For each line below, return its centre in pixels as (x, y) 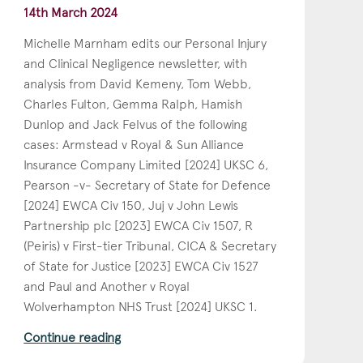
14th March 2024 (71, 12)
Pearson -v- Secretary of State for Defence (147, 185)
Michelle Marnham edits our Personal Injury (145, 43)
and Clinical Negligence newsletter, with (136, 63)
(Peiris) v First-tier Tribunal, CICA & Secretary (150, 246)
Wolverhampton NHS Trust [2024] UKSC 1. (141, 306)
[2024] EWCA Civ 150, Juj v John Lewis (131, 205)
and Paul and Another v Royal (107, 286)
